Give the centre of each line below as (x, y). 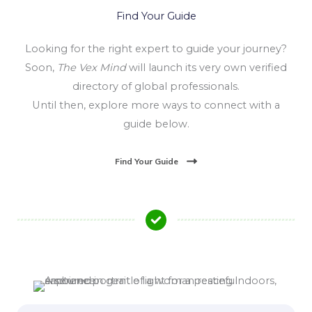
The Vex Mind (92, 67)
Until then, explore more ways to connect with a (156, 105)
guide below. (156, 124)
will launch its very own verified (206, 67)
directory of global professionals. (156, 86)
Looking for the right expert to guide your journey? (156, 48)
